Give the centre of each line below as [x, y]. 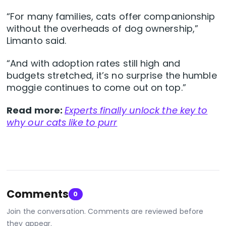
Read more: [36, 110]
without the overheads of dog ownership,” [103, 29]
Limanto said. [37, 41]
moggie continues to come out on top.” [96, 88]
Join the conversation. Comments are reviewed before [105, 212]
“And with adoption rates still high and [93, 64]
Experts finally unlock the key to [136, 110]
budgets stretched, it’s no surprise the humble [112, 76]
